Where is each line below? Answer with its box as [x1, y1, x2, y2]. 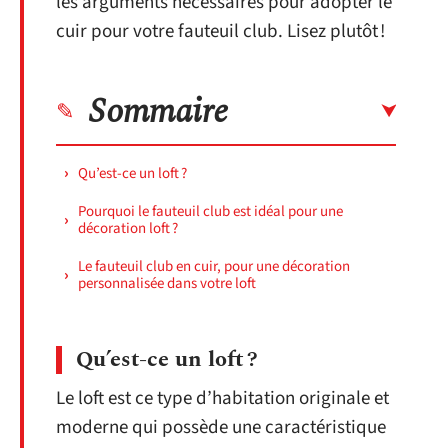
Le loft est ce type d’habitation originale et [56, 385, 389, 412]
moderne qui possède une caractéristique [56, 414, 386, 441]
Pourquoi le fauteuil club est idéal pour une [78, 200, 343, 222]
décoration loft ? [78, 217, 178, 239]
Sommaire [89, 85, 228, 138]
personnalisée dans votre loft [78, 272, 256, 294]
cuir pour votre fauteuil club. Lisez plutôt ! [56, 18, 385, 45]
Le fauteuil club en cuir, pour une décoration [78, 255, 350, 277]
